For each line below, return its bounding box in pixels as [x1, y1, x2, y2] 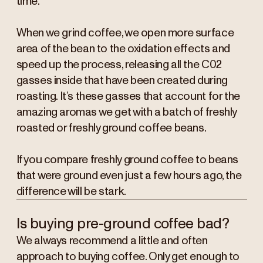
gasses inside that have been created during [16, 75, 228, 86]
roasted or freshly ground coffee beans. [16, 122, 207, 134]
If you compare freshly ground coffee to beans [16, 154, 238, 166]
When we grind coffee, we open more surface [16, 27, 234, 39]
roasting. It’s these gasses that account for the [16, 90, 240, 102]
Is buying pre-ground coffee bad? [16, 217, 230, 232]
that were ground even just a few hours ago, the [16, 170, 242, 181]
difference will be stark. [16, 186, 126, 197]
